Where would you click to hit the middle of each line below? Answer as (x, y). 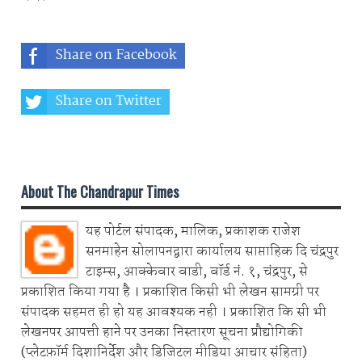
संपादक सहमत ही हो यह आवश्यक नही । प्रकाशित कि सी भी (174, 313)
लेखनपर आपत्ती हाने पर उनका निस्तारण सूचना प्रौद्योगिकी (162, 333)
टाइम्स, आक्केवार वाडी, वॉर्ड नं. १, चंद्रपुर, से (197, 272)
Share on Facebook (116, 56)
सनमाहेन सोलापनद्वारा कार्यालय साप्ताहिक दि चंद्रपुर (212, 252)
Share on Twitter (108, 102)
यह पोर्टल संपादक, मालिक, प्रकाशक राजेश (193, 232)
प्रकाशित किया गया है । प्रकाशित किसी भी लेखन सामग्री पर (170, 293)
